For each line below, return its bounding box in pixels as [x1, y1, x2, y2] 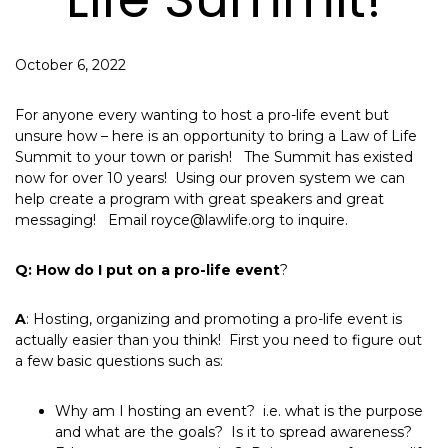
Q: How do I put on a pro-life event [15, 260, 280, 279]
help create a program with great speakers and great [15, 189, 384, 208]
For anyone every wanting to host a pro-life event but [15, 105, 389, 124]
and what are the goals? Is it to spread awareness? [55, 423, 420, 442]
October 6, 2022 [15, 56, 126, 74]
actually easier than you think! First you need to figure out [15, 331, 422, 350]
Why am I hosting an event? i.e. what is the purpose [55, 402, 423, 421]
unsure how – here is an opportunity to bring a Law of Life [15, 126, 417, 145]
